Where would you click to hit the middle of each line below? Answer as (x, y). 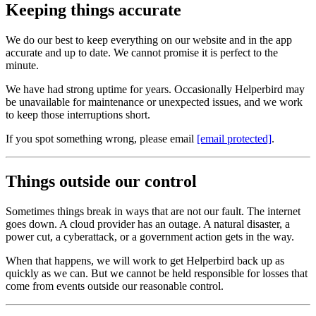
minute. (22, 65)
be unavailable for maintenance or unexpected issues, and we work (154, 102)
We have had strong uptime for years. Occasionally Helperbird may (155, 89)
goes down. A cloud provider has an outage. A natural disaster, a (148, 224)
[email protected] (234, 138)
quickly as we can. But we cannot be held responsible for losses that (157, 273)
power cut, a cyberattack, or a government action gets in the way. (150, 236)
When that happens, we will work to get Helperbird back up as (145, 260)
